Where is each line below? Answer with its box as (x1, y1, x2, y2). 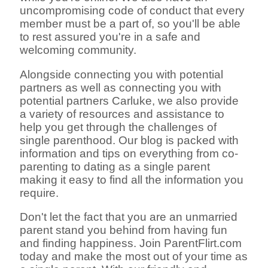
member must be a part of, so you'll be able (20, 17, 241, 30)
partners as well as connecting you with (20, 81, 222, 94)
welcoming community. (20, 43, 137, 56)
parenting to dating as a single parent (20, 160, 211, 173)
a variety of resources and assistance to (20, 107, 225, 120)
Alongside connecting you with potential (20, 68, 224, 81)
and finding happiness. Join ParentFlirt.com (20, 237, 242, 250)
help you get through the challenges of (20, 120, 217, 133)
